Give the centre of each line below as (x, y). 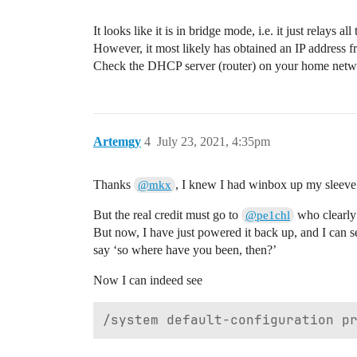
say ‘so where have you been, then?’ (185, 250)
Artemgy (117, 141)
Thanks (114, 184)
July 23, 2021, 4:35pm (214, 141)
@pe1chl (268, 215)
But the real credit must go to (167, 215)
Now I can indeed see (148, 280)
